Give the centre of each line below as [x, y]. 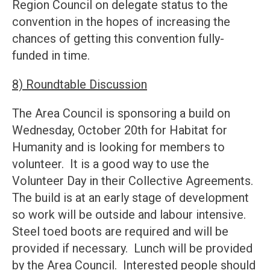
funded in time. [51, 56]
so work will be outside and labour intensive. [130, 215]
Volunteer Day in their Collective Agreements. [134, 181]
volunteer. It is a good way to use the [111, 164]
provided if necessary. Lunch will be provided [132, 249]
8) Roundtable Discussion [80, 85]
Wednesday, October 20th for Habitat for [120, 130]
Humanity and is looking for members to [118, 147]
